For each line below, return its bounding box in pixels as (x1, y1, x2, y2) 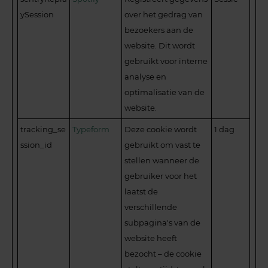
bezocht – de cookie (124, 248, 202, 258)
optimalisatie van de (124, 87, 205, 97)
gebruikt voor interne (124, 56, 208, 66)
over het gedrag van (124, 9, 203, 19)
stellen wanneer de (124, 155, 200, 165)
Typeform (72, 124, 110, 134)
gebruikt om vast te (124, 139, 201, 150)
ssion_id (20, 139, 53, 150)
